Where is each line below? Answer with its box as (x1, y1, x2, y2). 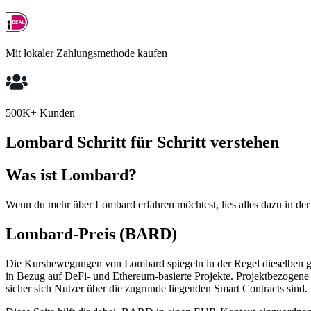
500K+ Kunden (6, 107, 75, 119)
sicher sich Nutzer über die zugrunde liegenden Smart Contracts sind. (6, 282, 308, 294)
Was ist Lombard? (6, 165, 137, 184)
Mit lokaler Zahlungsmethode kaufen (6, 47, 167, 60)
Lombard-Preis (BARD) (6, 224, 177, 243)
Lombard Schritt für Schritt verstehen (6, 133, 279, 152)
